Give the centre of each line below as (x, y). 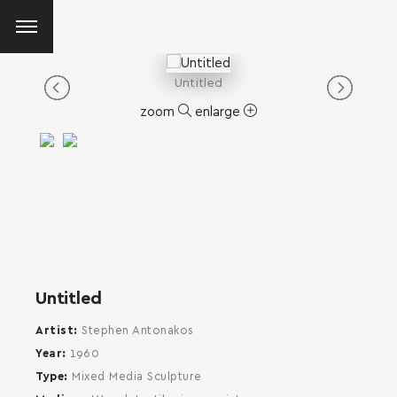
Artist (54, 331)
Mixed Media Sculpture (137, 377)
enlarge (219, 112)
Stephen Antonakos (138, 331)
